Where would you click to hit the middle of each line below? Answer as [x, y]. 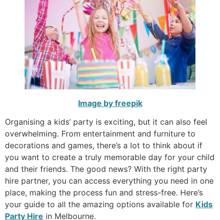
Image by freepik [110, 103]
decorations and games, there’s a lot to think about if [104, 146]
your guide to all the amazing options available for [100, 205]
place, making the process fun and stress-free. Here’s [104, 193]
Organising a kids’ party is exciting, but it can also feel [106, 122]
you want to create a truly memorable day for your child [110, 157]
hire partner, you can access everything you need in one [109, 181]
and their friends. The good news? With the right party [106, 169]
